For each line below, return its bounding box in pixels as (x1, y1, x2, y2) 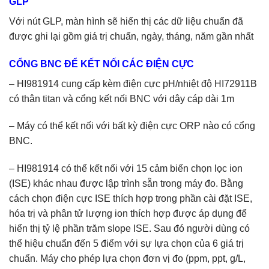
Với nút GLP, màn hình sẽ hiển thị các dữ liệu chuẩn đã (9, 16, 243, 26)
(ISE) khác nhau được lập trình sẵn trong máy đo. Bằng (9, 178, 243, 189)
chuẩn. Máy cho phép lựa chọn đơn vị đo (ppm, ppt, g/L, (9, 253, 246, 264)
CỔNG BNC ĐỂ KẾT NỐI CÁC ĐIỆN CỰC (9, 58, 194, 69)
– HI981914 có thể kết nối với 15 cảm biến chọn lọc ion (9, 163, 243, 174)
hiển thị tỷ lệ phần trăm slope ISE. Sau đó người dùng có (9, 223, 250, 234)
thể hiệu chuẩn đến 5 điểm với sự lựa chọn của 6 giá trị (9, 238, 244, 249)
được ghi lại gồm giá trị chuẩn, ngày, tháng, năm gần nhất (9, 31, 253, 41)
